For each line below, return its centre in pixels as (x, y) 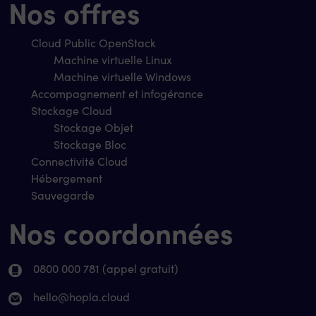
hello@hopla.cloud (81, 296)
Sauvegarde (63, 195)
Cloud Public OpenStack (93, 42)
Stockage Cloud (72, 110)
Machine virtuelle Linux (113, 59)
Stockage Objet (93, 127)
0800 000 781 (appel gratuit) (106, 268)
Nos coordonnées (121, 231)
